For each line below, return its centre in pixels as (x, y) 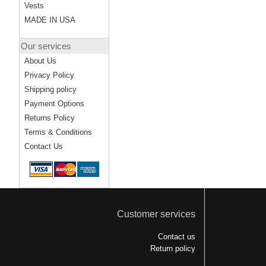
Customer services (156, 214)
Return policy (172, 248)
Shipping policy (50, 89)
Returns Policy (50, 118)
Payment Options (54, 104)
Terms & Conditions (58, 132)
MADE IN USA (50, 20)
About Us (40, 61)
